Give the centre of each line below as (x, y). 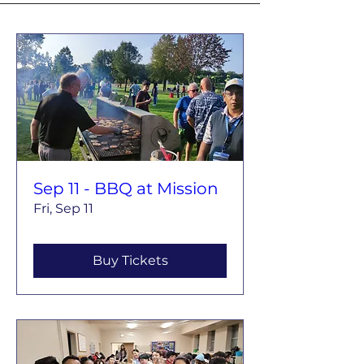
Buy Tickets (130, 261)
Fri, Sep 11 (63, 209)
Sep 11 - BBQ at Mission (126, 189)
